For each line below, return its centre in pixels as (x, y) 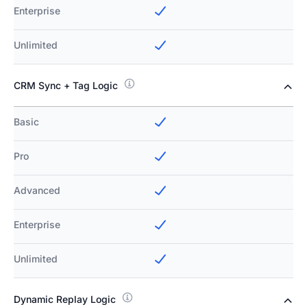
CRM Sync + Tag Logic (66, 86)
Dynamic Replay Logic (65, 299)
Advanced (37, 191)
